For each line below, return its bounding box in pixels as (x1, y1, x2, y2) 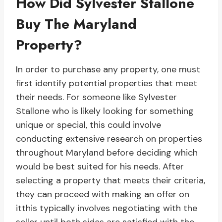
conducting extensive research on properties (16, 133, 202, 145)
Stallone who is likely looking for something (16, 105, 194, 117)
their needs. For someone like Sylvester (16, 91, 177, 104)
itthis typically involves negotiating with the (16, 202, 197, 215)
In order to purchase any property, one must (16, 63, 200, 76)
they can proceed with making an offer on (16, 188, 189, 201)
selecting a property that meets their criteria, (16, 174, 205, 187)
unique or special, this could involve (16, 119, 161, 131)
